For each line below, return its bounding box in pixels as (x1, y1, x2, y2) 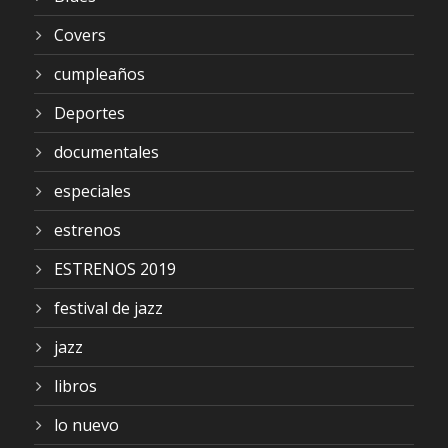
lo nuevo (54, 414, 119, 436)
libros (54, 375, 97, 397)
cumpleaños (54, 63, 145, 85)
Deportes (54, 102, 125, 124)
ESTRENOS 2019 (54, 258, 176, 280)
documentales (54, 141, 159, 163)
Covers (54, 24, 106, 46)
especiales (54, 180, 131, 202)
